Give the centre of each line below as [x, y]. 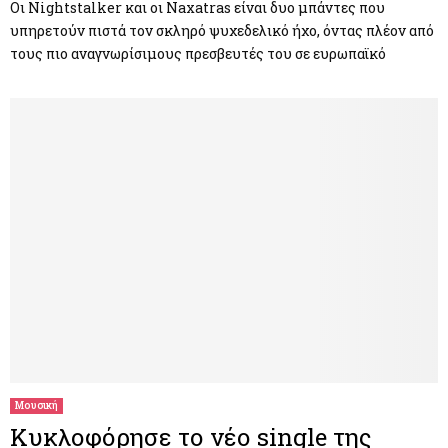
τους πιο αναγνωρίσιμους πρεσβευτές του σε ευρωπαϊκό [198, 53]
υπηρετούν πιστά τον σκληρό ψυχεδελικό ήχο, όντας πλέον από [222, 30]
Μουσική [36, 405]
